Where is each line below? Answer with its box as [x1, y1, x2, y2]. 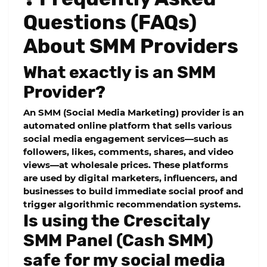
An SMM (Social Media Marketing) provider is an [23, 107, 244, 119]
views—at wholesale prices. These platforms [23, 159, 228, 171]
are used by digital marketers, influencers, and [23, 172, 237, 184]
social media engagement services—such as [23, 133, 228, 145]
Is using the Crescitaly [23, 211, 210, 231]
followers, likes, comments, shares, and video [23, 146, 234, 158]
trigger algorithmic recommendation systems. [23, 198, 241, 210]
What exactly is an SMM [23, 62, 216, 82]
